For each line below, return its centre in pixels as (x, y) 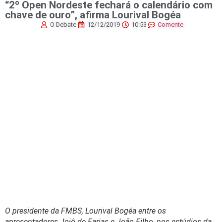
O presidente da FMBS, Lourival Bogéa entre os (85, 211)
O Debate (63, 25)
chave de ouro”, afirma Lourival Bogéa (93, 15)
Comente (170, 25)
